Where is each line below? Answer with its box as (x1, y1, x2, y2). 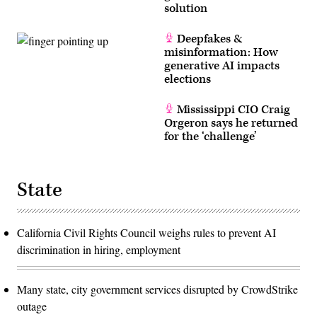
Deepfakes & (174, 30, 243, 47)
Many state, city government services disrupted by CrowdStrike (17, 281, 298, 296)
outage (17, 298, 47, 313)
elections (164, 71, 211, 87)
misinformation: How (164, 44, 278, 60)
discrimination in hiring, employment (17, 241, 180, 257)
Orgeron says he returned (164, 115, 298, 131)
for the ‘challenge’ (164, 128, 257, 144)
